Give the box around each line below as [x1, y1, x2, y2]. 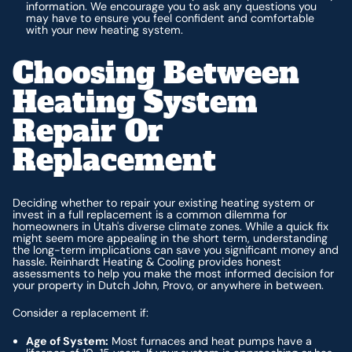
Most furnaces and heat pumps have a [108, 333, 313, 348]
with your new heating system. [26, 22, 184, 37]
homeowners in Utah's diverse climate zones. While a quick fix [13, 218, 329, 233]
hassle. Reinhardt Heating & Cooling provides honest [13, 254, 282, 269]
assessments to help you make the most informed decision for [13, 266, 335, 280]
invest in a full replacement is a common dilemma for [13, 207, 288, 222]
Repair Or [13, 111, 164, 152]
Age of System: [26, 333, 109, 348]
